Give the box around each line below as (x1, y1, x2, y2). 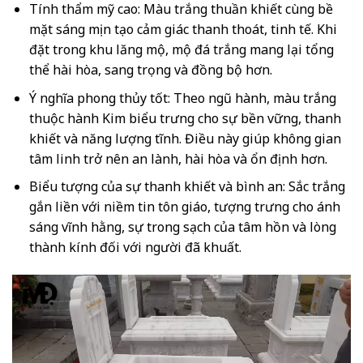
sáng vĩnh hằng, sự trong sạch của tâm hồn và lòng (28, 218, 336, 237)
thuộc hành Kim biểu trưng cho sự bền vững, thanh (28, 109, 341, 127)
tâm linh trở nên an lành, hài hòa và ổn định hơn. (28, 149, 327, 168)
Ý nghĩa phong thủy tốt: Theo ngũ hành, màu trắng (28, 88, 336, 107)
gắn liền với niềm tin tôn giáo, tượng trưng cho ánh (28, 198, 340, 216)
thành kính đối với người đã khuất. (28, 238, 241, 257)
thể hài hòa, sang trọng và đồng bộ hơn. (28, 60, 272, 79)
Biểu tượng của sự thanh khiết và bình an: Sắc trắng (28, 177, 345, 196)
